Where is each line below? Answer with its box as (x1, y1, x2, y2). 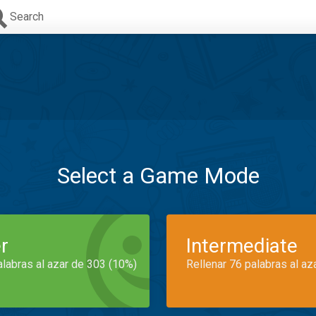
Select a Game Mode (56, 162, 260, 189)
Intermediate (186, 234, 298, 257)
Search (10, 10, 44, 23)
